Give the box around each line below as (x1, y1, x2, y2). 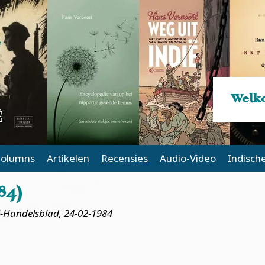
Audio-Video (160, 151, 216, 165)
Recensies (101, 151, 148, 165)
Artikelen (47, 151, 89, 165)
